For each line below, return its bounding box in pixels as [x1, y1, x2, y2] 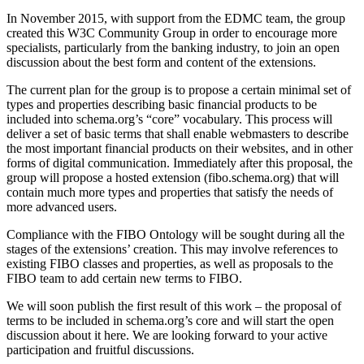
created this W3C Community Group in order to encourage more [6, 26, 337, 41]
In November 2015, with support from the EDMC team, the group [6, 11, 345, 26]
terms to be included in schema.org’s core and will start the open [6, 314, 334, 328]
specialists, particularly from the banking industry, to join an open [6, 41, 340, 55]
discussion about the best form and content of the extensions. [6, 55, 316, 70]
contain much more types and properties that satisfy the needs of [6, 185, 333, 200]
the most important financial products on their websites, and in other [6, 141, 353, 156]
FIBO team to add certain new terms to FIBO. [6, 271, 242, 286]
